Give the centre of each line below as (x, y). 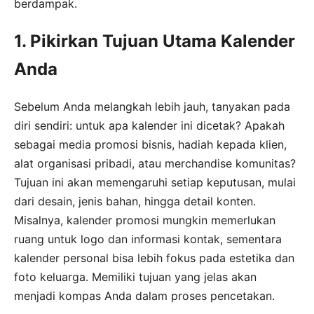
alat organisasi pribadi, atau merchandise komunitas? (155, 163)
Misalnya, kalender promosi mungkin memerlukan (145, 220)
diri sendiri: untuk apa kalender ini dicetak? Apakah (149, 125)
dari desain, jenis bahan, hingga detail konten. (135, 201)
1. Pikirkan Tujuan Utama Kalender (155, 41)
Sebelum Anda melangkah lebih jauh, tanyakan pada (152, 106)
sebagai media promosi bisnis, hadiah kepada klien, (150, 144)
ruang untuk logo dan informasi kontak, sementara (148, 239)
